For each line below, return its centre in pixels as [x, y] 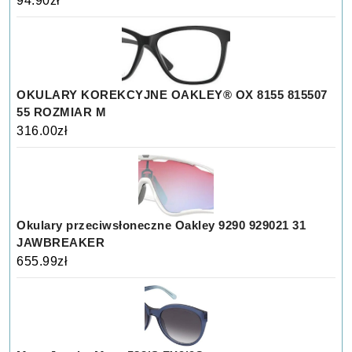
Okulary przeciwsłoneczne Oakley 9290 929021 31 [161, 225]
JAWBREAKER [61, 242]
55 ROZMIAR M [62, 112]
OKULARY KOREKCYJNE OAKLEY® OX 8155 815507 [172, 94]
